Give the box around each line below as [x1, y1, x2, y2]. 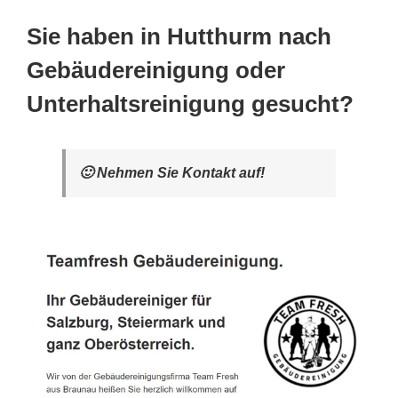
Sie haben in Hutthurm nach [27, 23, 331, 49]
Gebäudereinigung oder [27, 57, 285, 83]
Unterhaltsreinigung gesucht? [27, 91, 354, 116]
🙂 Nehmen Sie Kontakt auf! [79, 164, 265, 180]
